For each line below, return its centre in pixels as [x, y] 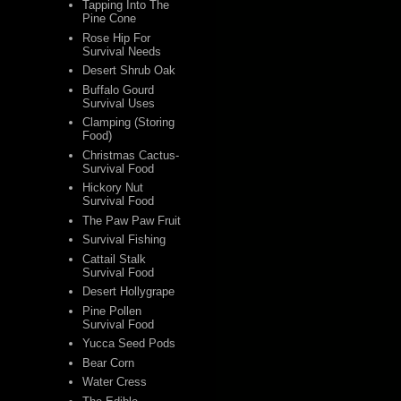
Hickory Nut [113, 188]
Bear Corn [109, 363]
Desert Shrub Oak [129, 71]
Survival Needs [122, 51]
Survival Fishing [124, 240]
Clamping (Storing [129, 123]
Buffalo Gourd [119, 90]
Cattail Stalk [115, 259]
